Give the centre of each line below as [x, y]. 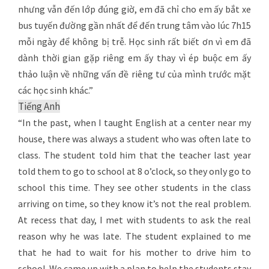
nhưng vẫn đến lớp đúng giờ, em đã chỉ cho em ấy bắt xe [134, 9]
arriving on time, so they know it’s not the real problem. [134, 203]
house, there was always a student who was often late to [134, 138]
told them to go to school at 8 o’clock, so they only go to [134, 171]
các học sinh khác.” [56, 90]
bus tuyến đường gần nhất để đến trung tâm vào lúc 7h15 [134, 25]
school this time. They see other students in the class [134, 187]
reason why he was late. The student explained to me [134, 236]
